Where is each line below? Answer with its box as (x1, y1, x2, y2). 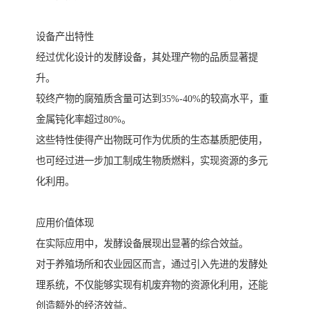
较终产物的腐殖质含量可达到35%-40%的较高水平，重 (36, 93, 268, 105)
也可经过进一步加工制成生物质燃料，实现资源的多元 (36, 155, 268, 167)
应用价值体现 (36, 217, 94, 229)
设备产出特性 (36, 31, 94, 43)
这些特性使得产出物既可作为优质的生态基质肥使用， (36, 134, 268, 146)
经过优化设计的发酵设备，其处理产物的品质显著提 (36, 52, 258, 63)
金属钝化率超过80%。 (36, 114, 131, 126)
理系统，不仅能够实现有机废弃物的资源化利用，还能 (36, 279, 268, 291)
